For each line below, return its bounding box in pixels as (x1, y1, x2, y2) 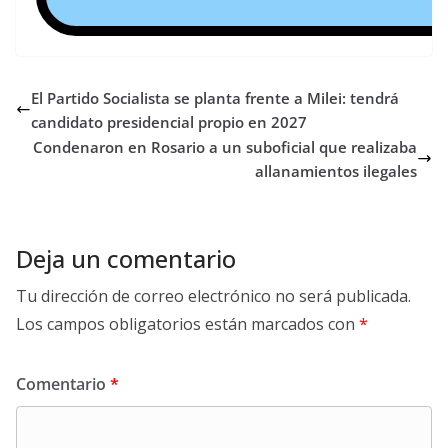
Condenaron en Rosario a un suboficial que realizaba (33, 136, 417, 157)
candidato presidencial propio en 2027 (31, 111, 307, 132)
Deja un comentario (16, 241, 236, 275)
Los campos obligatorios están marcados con (16, 312, 359, 335)
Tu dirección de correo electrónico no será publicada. (16, 284, 411, 307)
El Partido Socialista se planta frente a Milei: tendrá (31, 87, 399, 108)
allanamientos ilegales (255, 160, 417, 181)
